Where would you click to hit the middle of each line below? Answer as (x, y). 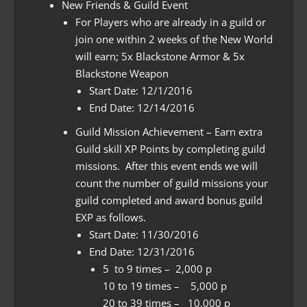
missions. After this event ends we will (167, 165)
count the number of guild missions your (172, 183)
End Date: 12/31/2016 (142, 251)
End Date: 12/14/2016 (142, 107)
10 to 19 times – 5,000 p (165, 285)
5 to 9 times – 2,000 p (157, 268)
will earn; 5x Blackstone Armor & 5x (160, 56)
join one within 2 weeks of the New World (174, 39)
